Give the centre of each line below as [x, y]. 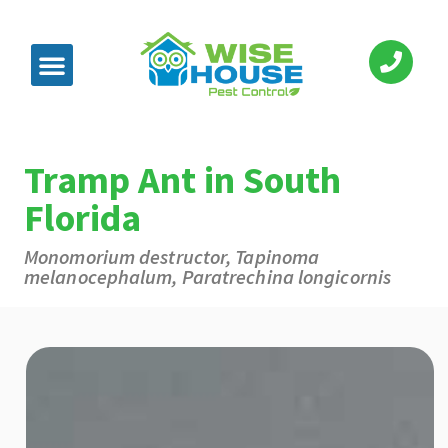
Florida [82, 217]
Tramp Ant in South [182, 179]
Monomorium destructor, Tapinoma [172, 256]
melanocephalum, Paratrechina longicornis [208, 276]
